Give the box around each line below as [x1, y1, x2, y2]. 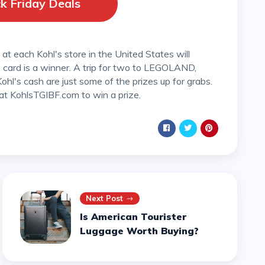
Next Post [86, 193, 124, 203]
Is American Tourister [80, 211, 187, 223]
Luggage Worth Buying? [80, 225, 199, 237]
